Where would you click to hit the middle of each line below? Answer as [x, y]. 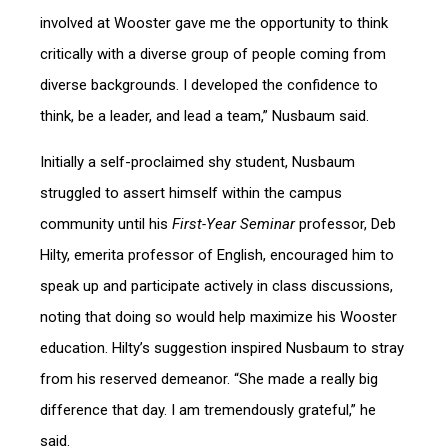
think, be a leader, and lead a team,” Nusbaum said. [212, 116]
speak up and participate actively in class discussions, [216, 286]
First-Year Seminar [233, 224]
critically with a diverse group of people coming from [213, 54]
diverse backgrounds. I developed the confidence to [209, 85]
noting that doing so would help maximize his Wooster [218, 317]
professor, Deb [345, 224]
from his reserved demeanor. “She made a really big [209, 379]
